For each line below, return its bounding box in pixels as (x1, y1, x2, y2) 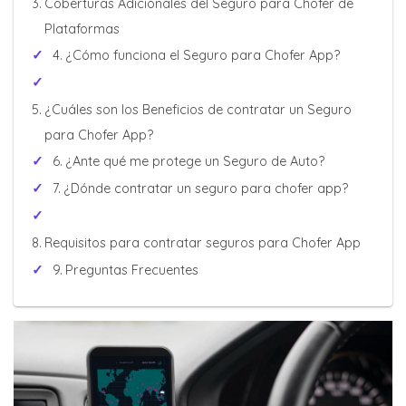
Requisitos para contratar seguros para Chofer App (43, 235, 361, 251)
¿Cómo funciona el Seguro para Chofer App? (64, 47, 340, 63)
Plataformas (43, 21, 120, 37)
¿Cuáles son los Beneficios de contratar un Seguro (43, 101, 352, 118)
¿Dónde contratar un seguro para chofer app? (63, 180, 348, 197)
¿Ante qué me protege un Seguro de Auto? (64, 153, 324, 169)
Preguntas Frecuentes (64, 262, 198, 278)
